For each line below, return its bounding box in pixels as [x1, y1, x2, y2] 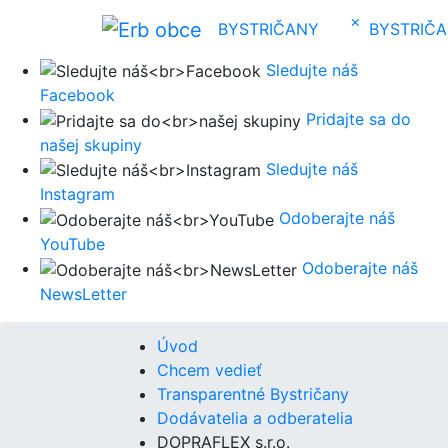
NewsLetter [40, 283, 127, 304]
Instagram [40, 184, 115, 205]
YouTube [40, 234, 105, 255]
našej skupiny [40, 134, 142, 155]
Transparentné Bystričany [157, 383, 349, 404]
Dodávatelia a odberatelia [157, 407, 353, 428]
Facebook [40, 85, 115, 106]
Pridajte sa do [306, 109, 411, 130]
